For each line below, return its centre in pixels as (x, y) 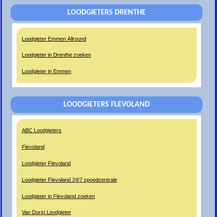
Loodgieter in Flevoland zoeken (58, 196)
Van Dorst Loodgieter (46, 212)
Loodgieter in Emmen (46, 71)
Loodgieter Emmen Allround (54, 39)
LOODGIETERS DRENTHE (106, 12)
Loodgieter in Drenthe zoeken (56, 55)
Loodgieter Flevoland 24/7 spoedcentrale (69, 179)
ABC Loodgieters (41, 131)
